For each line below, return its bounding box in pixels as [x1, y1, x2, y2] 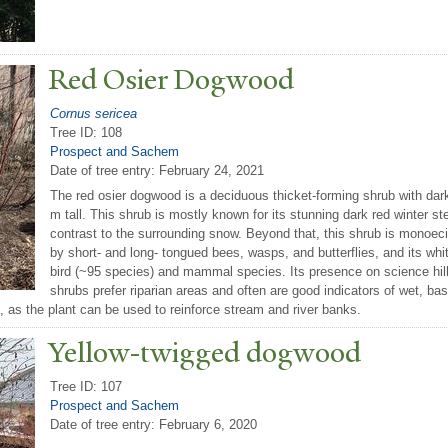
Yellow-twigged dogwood [48, 334, 361, 372]
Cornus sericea [50, 105, 137, 121]
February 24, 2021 [159, 162, 264, 178]
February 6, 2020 [159, 416, 257, 432]
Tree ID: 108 [50, 124, 122, 140]
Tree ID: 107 [50, 378, 122, 394]
